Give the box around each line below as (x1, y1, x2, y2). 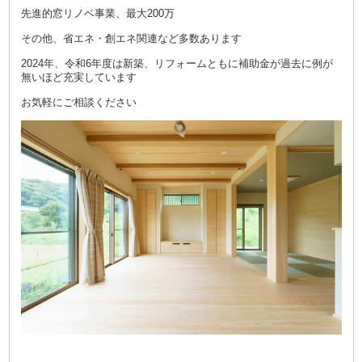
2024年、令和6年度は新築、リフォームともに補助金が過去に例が (20, 57, 333, 70)
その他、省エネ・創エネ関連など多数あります (20, 32, 242, 45)
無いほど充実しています (20, 71, 137, 84)
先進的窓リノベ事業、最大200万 (20, 7, 175, 20)
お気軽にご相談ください (20, 96, 137, 109)
